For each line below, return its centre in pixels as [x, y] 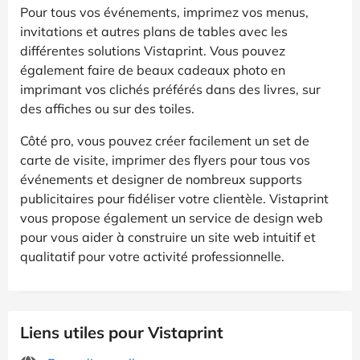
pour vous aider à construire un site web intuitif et [168, 237]
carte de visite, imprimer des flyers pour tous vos [165, 160]
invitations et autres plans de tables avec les [154, 31]
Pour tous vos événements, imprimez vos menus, [164, 12]
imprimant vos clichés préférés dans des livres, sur [170, 89]
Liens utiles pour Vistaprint [122, 332]
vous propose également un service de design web [172, 217]
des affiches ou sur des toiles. [107, 108]
